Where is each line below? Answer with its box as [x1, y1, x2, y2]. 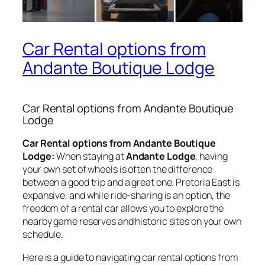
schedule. [22, 228, 64, 241]
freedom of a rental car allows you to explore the [22, 202, 224, 215]
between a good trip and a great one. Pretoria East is [22, 176, 240, 189]
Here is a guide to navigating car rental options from [22, 250, 238, 264]
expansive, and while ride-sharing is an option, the [22, 189, 230, 202]
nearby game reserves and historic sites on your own [22, 215, 241, 228]
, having [195, 150, 228, 163]
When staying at [54, 150, 126, 163]
